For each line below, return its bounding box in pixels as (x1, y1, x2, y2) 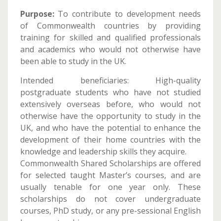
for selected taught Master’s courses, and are (20, 170, 201, 181)
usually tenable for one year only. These (20, 182, 201, 192)
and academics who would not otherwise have (20, 44, 201, 55)
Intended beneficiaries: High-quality (20, 75, 201, 86)
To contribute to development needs (54, 8, 201, 19)
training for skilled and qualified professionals (20, 32, 201, 43)
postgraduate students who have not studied (20, 87, 201, 98)
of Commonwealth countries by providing (20, 20, 201, 31)
